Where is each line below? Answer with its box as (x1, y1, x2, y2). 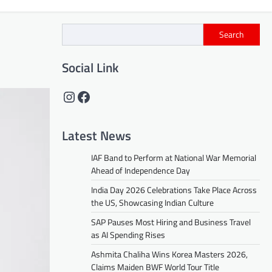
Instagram (61, 85, 123, 107)
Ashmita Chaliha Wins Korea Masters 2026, (91, 248, 248, 261)
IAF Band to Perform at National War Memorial (91, 151, 256, 165)
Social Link (62, 58, 118, 78)
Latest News (62, 126, 131, 146)
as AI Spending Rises (91, 228, 165, 242)
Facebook (76, 85, 135, 107)
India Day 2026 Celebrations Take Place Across (91, 183, 257, 197)
